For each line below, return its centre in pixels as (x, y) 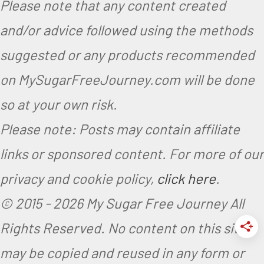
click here (186, 178)
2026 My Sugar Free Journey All (148, 203)
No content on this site (177, 227)
